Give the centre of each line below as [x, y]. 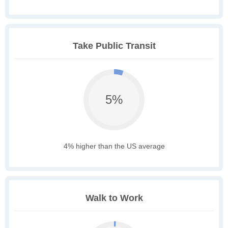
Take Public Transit [114, 46]
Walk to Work [114, 198]
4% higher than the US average [114, 146]
